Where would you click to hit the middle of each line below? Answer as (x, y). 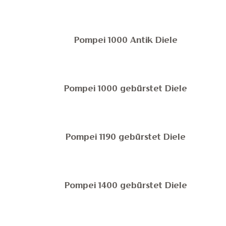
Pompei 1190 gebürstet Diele (126, 138)
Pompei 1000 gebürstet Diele (126, 89)
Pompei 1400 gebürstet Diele (126, 186)
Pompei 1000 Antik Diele (126, 41)
